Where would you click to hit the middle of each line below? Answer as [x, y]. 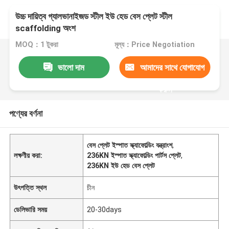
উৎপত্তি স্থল [30, 187]
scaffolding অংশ [46, 28]
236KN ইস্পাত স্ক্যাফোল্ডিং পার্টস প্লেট [134, 155]
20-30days [105, 209]
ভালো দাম [71, 67]
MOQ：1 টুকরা [37, 45]
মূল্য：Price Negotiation [154, 45]
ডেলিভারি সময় [31, 209]
